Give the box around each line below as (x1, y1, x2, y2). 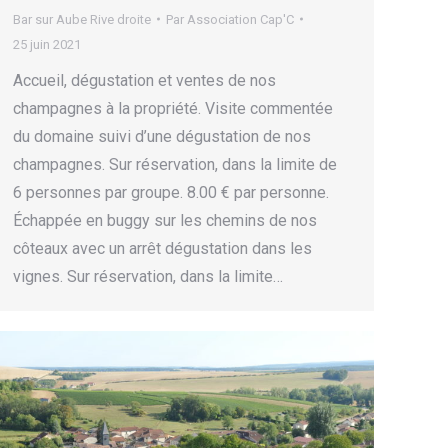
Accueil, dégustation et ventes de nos (13, 70, 276, 90)
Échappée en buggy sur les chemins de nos (13, 210, 317, 230)
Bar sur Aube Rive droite (13, 11, 151, 27)
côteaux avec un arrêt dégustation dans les (13, 238, 312, 258)
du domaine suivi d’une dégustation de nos (13, 126, 311, 146)
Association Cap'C (187, 11, 294, 27)
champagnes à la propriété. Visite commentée (13, 98, 333, 118)
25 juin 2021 (13, 36, 81, 52)
